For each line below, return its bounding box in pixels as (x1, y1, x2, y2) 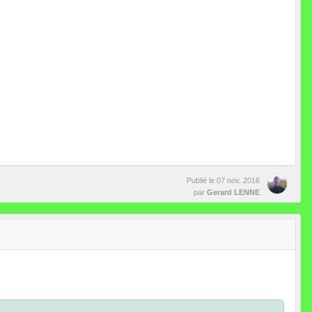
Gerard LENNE (207, 187, 260, 196)
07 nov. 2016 (217, 175, 260, 185)
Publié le (187, 175, 217, 185)
